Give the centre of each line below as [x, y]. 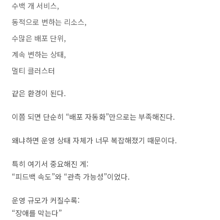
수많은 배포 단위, [39, 38]
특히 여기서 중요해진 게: [50, 164]
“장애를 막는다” [37, 213]
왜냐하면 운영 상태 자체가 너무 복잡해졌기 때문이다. [94, 140]
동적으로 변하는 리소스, [49, 22]
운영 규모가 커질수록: [46, 200]
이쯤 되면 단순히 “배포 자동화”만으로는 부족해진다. [93, 117]
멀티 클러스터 [33, 70]
